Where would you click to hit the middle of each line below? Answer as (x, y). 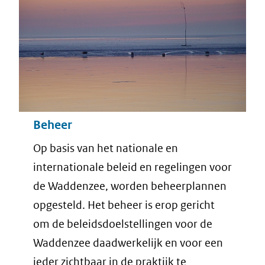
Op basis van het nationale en (106, 148)
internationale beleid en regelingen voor (132, 167)
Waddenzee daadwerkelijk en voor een (128, 243)
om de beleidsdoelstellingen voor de (123, 224)
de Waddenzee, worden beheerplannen (130, 186)
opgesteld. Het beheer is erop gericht (124, 205)
